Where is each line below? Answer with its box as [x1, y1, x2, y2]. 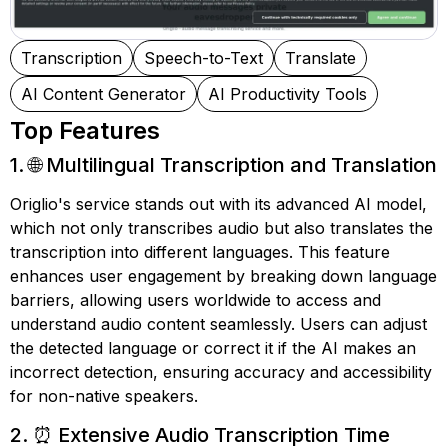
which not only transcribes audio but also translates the [10, 218, 433, 238]
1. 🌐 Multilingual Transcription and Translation [10, 153, 437, 177]
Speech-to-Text [144, 48, 263, 68]
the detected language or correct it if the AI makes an [10, 338, 416, 358]
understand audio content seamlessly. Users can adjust [10, 314, 427, 334]
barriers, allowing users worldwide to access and [10, 290, 381, 310]
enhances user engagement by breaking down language [10, 266, 437, 286]
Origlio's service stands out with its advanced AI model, [10, 194, 427, 214]
